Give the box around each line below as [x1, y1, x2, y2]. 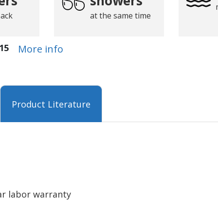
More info [18, 42, 63, 56]
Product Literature [12, 98, 91, 110]
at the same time [90, 10, 151, 21]
